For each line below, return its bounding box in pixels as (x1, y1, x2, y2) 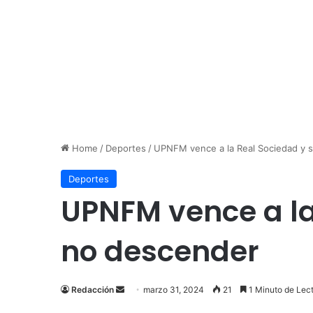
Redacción (71, 284, 114, 296)
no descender (61, 231, 259, 272)
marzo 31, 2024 (143, 284, 204, 296)
